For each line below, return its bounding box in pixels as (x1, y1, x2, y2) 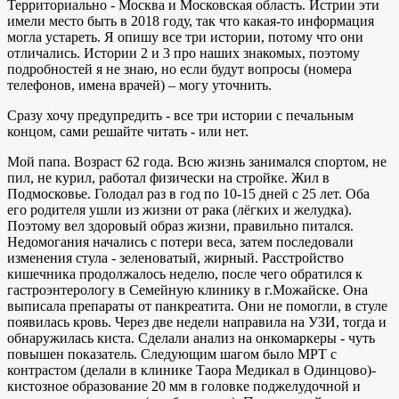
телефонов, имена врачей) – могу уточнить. (7, 77, 272, 93)
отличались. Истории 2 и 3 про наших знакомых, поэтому (7, 45, 360, 61)
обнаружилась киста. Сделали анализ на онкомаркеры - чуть (7, 330, 375, 346)
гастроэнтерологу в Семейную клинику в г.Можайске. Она (7, 281, 368, 297)
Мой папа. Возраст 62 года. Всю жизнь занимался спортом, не (7, 153, 387, 169)
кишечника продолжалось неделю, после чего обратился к (7, 265, 362, 281)
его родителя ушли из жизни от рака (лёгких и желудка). (7, 201, 352, 217)
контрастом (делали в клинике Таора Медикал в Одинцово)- (7, 362, 376, 378)
